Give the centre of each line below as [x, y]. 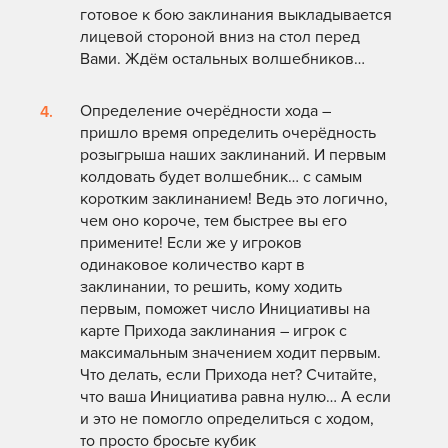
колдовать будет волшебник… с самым [221, 177]
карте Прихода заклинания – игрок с [213, 331]
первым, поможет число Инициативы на [225, 309]
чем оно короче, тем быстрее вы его [213, 221]
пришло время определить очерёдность [228, 133]
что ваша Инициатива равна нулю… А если [235, 397]
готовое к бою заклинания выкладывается [236, 15]
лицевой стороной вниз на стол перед [220, 37]
